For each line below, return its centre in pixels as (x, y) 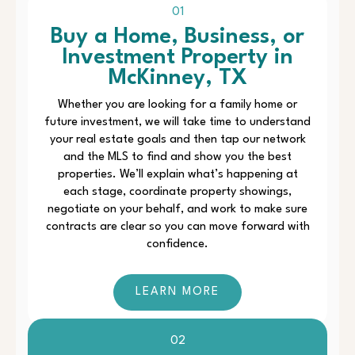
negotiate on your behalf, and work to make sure (177, 210)
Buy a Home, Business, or (177, 38)
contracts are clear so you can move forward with (177, 227)
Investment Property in (177, 58)
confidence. (177, 245)
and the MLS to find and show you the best (177, 158)
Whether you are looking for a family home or (177, 105)
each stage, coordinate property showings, (177, 193)
